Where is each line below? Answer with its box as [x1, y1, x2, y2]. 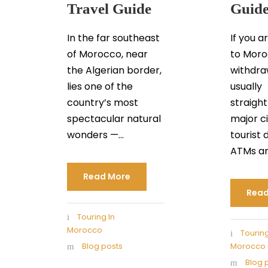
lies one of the [67, 80, 133, 94]
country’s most [67, 96, 138, 110]
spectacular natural [67, 112, 161, 126]
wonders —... [67, 128, 124, 142]
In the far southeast [67, 31, 160, 45]
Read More [83, 170, 130, 183]
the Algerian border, [67, 63, 162, 78]
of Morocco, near [67, 47, 148, 62]
